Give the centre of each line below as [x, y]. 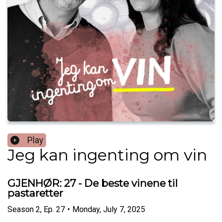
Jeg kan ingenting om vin [107, 155]
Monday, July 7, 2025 [109, 209]
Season [21, 209]
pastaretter [35, 193]
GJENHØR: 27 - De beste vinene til [93, 183]
